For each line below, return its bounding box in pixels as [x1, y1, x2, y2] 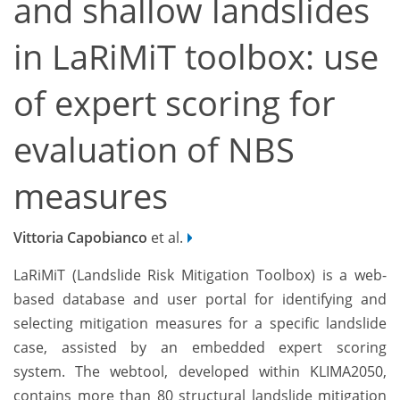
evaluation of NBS [13, 126, 295, 172]
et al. [147, 228, 183, 248]
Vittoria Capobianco [13, 228, 147, 248]
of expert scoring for [13, 79, 336, 126]
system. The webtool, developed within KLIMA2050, [13, 362, 387, 382]
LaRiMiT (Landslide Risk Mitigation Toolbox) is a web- [13, 265, 387, 286]
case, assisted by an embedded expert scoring [13, 337, 387, 358]
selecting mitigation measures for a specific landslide [13, 313, 387, 334]
